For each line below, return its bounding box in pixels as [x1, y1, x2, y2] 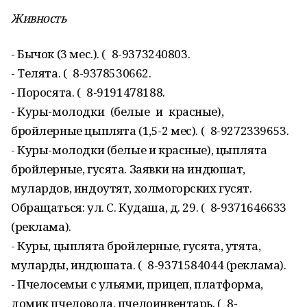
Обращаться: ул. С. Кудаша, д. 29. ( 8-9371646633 [11, 199, 286, 215]
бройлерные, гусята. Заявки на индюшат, [11, 161, 246, 177]
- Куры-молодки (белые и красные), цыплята [11, 142, 267, 158]
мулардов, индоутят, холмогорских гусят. [11, 180, 252, 196]
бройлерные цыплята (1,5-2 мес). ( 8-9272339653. [11, 123, 289, 138]
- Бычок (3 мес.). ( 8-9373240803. [11, 46, 191, 62]
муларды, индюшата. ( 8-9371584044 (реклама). [11, 257, 286, 273]
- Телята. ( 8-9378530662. [11, 65, 151, 81]
